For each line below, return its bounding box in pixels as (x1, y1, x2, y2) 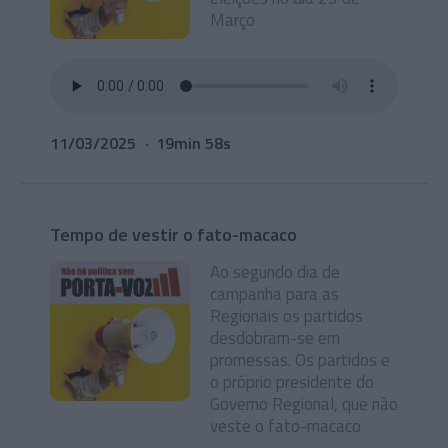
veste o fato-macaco (210, 413, 361, 439)
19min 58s (156, 131, 231, 155)
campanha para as (210, 281, 339, 307)
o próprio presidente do (210, 369, 374, 395)
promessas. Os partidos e (210, 347, 390, 373)
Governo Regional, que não (210, 391, 398, 417)
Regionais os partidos (210, 303, 363, 329)
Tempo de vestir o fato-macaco (50, 221, 297, 248)
